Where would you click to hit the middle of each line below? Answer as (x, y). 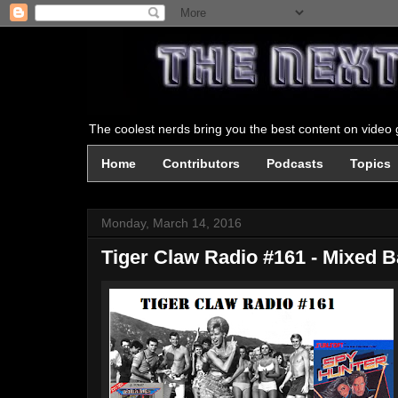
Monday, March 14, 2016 (171, 223)
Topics (370, 163)
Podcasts (295, 163)
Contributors (201, 163)
